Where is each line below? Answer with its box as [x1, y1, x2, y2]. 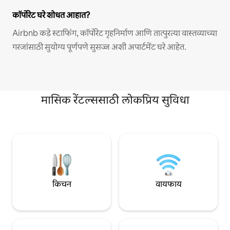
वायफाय [155, 179, 182, 190]
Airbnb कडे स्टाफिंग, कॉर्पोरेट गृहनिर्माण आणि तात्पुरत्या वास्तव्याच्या [12, 27, 217, 39]
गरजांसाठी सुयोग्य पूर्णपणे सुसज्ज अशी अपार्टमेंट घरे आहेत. [12, 41, 186, 52]
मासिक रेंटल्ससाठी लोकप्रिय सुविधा [41, 92, 189, 107]
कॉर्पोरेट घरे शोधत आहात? [12, 9, 90, 21]
